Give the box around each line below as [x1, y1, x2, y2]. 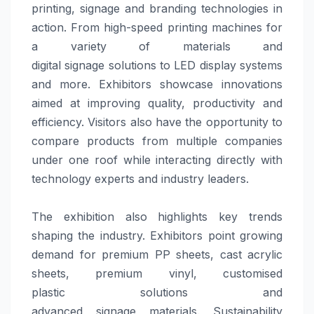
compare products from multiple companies [32, 134, 282, 149]
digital [32, 58, 65, 73]
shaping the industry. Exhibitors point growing [32, 228, 282, 243]
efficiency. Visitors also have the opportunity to [32, 115, 282, 130]
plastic [32, 285, 140, 300]
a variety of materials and [32, 39, 282, 54]
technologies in [196, 1, 282, 16]
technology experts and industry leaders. [32, 172, 249, 186]
